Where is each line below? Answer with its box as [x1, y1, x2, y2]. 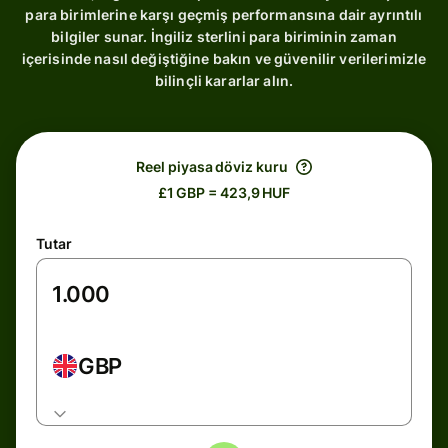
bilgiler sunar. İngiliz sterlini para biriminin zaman [51, 28, 397, 45]
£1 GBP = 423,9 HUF [157, 184, 291, 201]
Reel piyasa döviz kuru [136, 158, 288, 175]
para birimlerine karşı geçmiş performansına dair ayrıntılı [25, 6, 423, 23]
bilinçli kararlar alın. [154, 72, 294, 89]
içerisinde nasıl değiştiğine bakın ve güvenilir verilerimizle [21, 50, 427, 67]
